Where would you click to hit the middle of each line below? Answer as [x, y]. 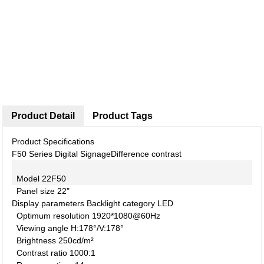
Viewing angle [43, 228]
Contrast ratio [42, 253]
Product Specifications [53, 141]
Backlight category [121, 203]
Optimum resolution [53, 216]
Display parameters [48, 203]
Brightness [37, 240]
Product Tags [123, 116]
